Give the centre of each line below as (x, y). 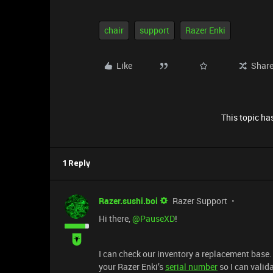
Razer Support (200, 201)
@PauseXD (154, 218)
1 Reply (76, 164)
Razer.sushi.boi (128, 201)
